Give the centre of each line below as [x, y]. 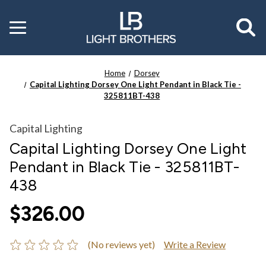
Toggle [23, 24]
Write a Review [194, 244]
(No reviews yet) [121, 244]
